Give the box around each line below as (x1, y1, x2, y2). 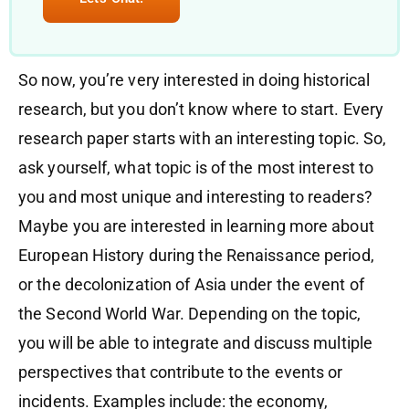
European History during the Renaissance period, (18, 246, 374, 266)
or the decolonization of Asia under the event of (18, 275, 364, 295)
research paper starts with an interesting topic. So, (18, 129, 387, 149)
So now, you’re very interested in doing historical (18, 70, 371, 90)
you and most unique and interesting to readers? (18, 187, 372, 207)
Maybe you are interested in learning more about (18, 216, 374, 236)
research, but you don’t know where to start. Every (18, 100, 384, 120)
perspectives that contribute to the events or (18, 362, 343, 383)
